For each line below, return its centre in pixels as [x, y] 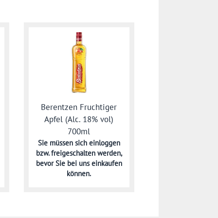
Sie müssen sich [63, 143]
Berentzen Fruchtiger [79, 107]
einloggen [104, 143]
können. [79, 174]
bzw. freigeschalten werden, [79, 153]
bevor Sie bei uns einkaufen [79, 163]
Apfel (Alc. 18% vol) [79, 119]
